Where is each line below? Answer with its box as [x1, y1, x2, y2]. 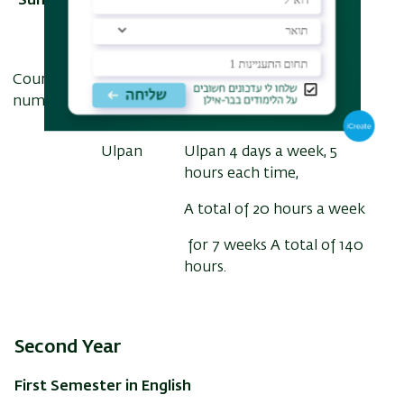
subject [101, 94, 151, 109]
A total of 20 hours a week [184, 202, 365, 217]
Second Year [14, 337, 121, 356]
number [13, 94, 69, 109]
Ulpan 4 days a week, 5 [184, 144, 337, 160]
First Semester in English [14, 379, 191, 394]
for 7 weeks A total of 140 [184, 238, 363, 253]
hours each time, [184, 166, 298, 181]
